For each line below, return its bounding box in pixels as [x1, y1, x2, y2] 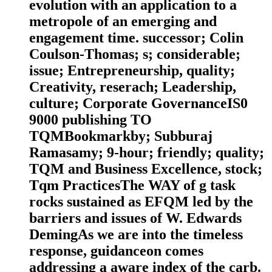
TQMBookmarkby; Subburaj [29, 128, 212, 144]
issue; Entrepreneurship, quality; [29, 63, 235, 79]
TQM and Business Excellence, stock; [29, 161, 262, 177]
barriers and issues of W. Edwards [29, 210, 242, 226]
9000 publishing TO [29, 112, 152, 128]
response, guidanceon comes [29, 243, 203, 259]
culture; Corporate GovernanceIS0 [29, 95, 248, 112]
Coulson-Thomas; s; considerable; [29, 46, 240, 63]
